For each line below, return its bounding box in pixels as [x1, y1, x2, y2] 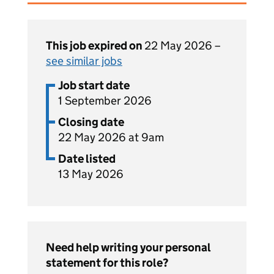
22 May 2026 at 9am [58, 130, 164, 144]
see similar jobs [46, 54, 122, 68]
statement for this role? [46, 256, 168, 270]
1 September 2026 [58, 94, 152, 108]
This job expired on [46, 39, 144, 53]
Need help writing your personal [46, 240, 211, 254]
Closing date [58, 115, 124, 129]
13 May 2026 [58, 167, 124, 181]
